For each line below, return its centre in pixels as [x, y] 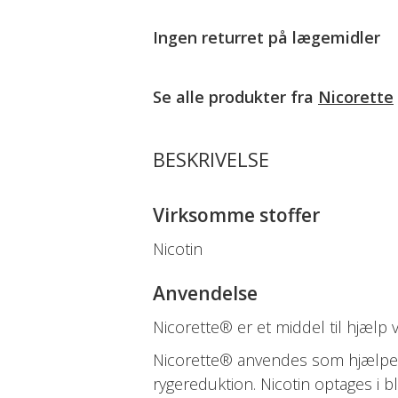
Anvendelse [205, 293]
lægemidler [336, 37]
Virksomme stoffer [236, 215]
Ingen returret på [223, 37]
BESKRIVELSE [211, 159]
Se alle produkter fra [235, 97]
